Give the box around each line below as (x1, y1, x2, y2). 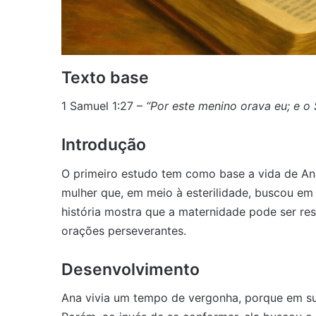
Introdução (61, 135, 146, 155)
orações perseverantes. (61, 223, 186, 238)
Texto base (61, 67, 149, 87)
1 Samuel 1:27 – (61, 99, 146, 114)
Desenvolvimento (61, 259, 200, 279)
